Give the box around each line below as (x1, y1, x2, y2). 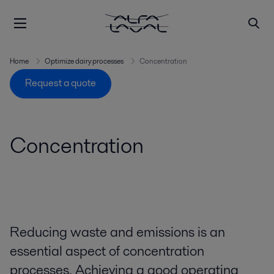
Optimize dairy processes (45, 56, 124, 66)
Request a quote (25, 76, 96, 91)
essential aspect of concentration (10, 241, 204, 261)
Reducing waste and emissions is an (10, 222, 225, 242)
